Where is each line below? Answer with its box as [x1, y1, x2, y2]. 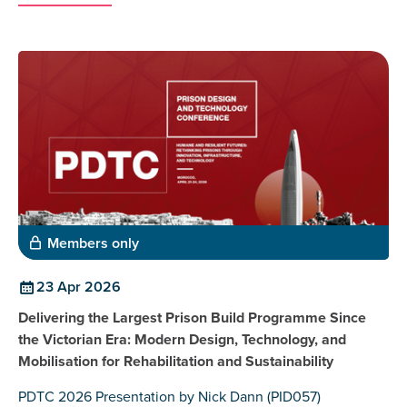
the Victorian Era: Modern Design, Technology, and [18, 328, 346, 350]
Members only [47, 232, 139, 253]
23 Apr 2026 [36, 275, 121, 297]
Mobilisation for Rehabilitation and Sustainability [18, 350, 333, 372]
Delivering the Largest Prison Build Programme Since [18, 306, 366, 328]
